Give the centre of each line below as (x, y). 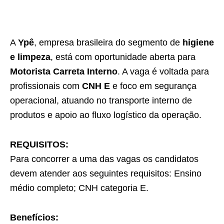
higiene (198, 42)
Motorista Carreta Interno (64, 71)
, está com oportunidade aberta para (123, 57)
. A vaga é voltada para (163, 71)
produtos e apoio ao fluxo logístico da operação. (106, 115)
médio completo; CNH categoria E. (79, 188)
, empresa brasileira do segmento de (108, 42)
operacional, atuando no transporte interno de (101, 100)
